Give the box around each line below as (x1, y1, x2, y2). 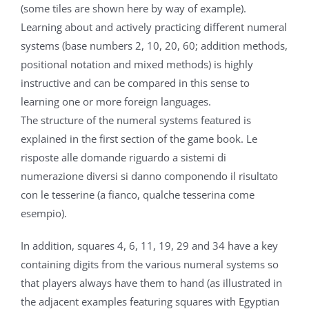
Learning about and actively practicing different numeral (20, 20, 287, 34)
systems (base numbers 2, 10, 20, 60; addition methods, (20, 39, 288, 53)
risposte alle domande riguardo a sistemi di (20, 150, 226, 165)
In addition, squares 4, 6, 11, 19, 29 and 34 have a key (20, 239, 278, 253)
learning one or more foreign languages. (20, 94, 211, 109)
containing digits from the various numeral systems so (20, 257, 279, 272)
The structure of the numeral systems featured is (20, 113, 251, 128)
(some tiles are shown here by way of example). (20, 1, 246, 16)
